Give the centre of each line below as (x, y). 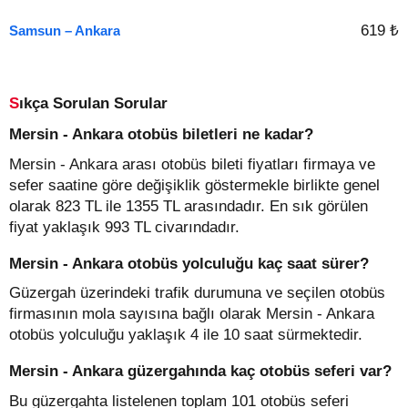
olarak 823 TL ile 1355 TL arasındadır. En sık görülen (189, 206)
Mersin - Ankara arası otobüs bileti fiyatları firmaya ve (192, 164)
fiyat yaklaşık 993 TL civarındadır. (124, 227)
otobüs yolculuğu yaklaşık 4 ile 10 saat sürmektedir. (186, 335)
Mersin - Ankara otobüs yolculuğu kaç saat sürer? (189, 263)
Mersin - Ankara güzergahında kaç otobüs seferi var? (200, 371)
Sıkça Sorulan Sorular (93, 103)
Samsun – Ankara (65, 31)
